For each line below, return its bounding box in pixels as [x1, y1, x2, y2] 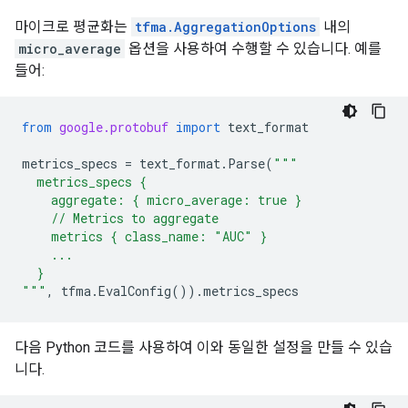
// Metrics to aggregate [22, 209, 219, 227]
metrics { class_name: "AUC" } [22, 228, 267, 245]
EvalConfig [98, 282, 171, 300]
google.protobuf [59, 118, 168, 136]
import [176, 118, 220, 136]
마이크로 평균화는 [15, 18, 131, 36]
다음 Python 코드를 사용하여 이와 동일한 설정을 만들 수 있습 [15, 339, 393, 356]
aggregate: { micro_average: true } [22, 191, 301, 209]
